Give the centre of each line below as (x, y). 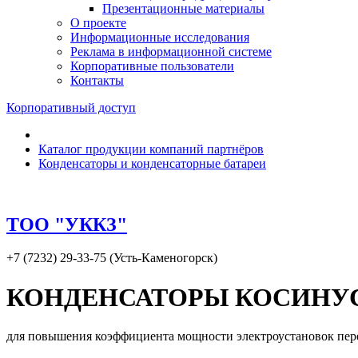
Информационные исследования (160, 37)
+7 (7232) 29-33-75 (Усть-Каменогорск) (112, 258)
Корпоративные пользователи (152, 66)
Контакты (97, 80)
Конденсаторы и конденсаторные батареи (152, 163)
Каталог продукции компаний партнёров (151, 149)
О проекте (98, 22)
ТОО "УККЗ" (67, 224)
